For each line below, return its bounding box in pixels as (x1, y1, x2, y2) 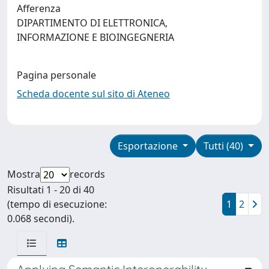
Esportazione (117, 139, 180, 153)
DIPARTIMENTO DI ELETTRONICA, (17, 16, 168, 29)
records (70, 167, 105, 181)
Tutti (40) (204, 139, 246, 153)
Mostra (7, 167, 40, 181)
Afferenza (17, 1, 61, 15)
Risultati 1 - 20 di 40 (7, 183, 94, 196)
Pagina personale (17, 68, 96, 82)
